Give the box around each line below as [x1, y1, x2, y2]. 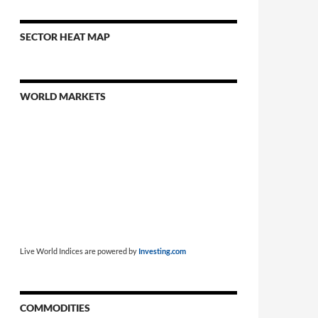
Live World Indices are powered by [20, 246, 138, 256]
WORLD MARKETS [20, 89, 106, 102]
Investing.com [138, 246, 186, 256]
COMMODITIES [20, 301, 90, 314]
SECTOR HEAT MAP [20, 30, 110, 43]
